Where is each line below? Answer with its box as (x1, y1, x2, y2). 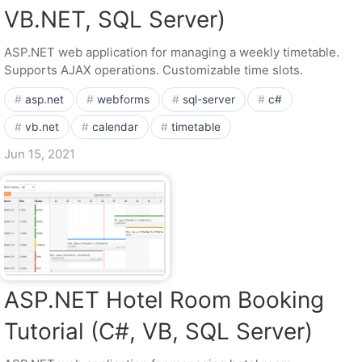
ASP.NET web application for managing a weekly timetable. (4, 44, 339, 60)
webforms (97, 93, 149, 106)
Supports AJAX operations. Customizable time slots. (4, 62, 303, 78)
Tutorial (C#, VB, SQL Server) (4, 318, 313, 345)
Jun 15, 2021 (4, 146, 75, 162)
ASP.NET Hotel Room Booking (4, 286, 324, 314)
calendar (92, 120, 138, 133)
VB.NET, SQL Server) (4, 6, 225, 33)
